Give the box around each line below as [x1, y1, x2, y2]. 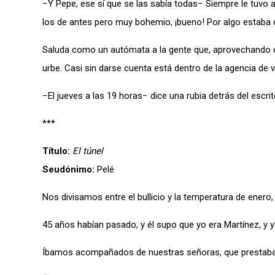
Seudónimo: [42, 164, 95, 175]
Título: [42, 145, 70, 157]
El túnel [72, 145, 103, 157]
